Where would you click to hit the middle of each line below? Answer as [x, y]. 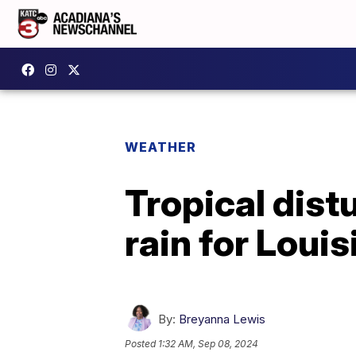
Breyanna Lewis [222, 319]
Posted [141, 344]
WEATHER [161, 147]
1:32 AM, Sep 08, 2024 [208, 344]
